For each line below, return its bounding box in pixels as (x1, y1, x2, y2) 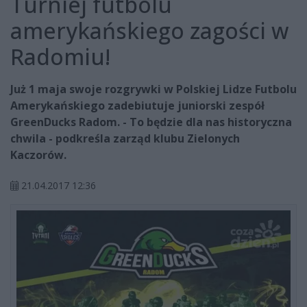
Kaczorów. (10, 147, 66, 163)
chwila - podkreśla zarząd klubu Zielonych (10, 131, 240, 147)
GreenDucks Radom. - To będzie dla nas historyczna (10, 114, 292, 130)
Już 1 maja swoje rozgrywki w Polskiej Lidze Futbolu (10, 82, 297, 97)
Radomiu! (10, 42, 110, 72)
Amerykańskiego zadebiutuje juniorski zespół (10, 98, 265, 114)
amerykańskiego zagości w (10, 16, 288, 46)
